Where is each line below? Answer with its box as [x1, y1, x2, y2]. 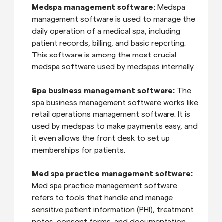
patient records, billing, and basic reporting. [32, 39, 186, 47]
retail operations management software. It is [32, 111, 190, 118]
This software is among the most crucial [32, 51, 176, 59]
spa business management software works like [32, 99, 198, 107]
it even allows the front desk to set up [32, 134, 170, 142]
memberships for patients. [32, 146, 125, 154]
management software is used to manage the [32, 15, 195, 23]
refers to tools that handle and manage [32, 194, 173, 202]
